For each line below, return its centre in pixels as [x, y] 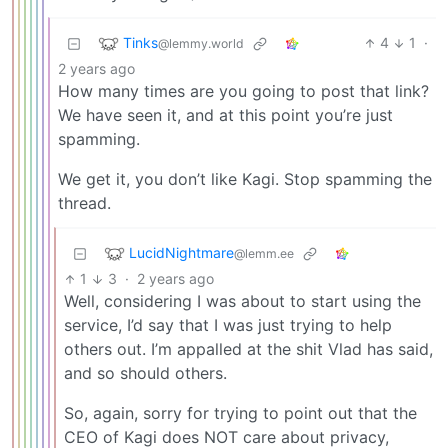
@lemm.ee [264, 253]
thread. [84, 203]
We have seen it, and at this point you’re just [225, 115]
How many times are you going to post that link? [243, 91]
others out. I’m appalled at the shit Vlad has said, [248, 349]
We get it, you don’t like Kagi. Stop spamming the [245, 179]
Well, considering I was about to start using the [242, 301]
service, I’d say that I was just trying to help [228, 325]
